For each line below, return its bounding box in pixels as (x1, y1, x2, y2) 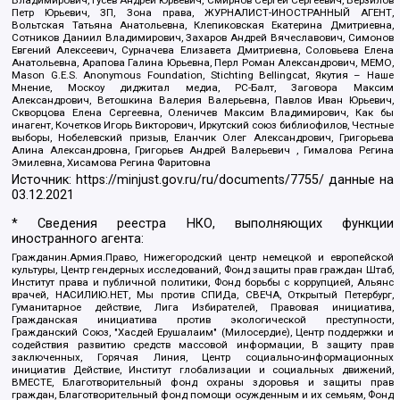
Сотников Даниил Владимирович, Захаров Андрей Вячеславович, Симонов (12, 30, 394, 44)
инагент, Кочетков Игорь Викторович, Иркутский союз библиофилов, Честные (12, 118, 394, 131)
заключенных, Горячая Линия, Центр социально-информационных (12, 351, 394, 364)
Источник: (12, 172, 77, 188)
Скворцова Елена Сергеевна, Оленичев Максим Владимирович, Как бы (12, 105, 394, 119)
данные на (324, 172, 394, 188)
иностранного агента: (12, 230, 145, 246)
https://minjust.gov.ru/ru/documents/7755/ (76, 172, 325, 188)
